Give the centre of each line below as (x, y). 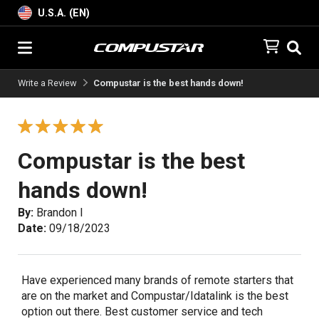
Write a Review (47, 83)
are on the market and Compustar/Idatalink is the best (155, 296)
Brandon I (58, 212)
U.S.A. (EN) (63, 13)
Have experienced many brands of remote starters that (157, 280)
